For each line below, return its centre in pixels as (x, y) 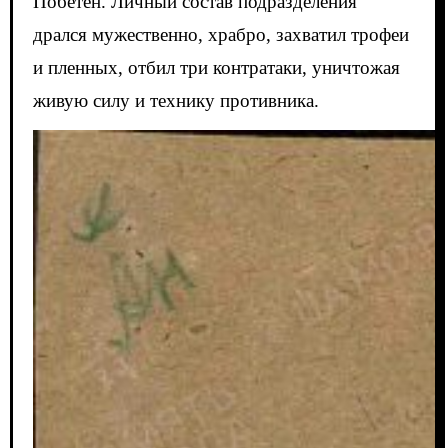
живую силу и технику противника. (175, 101)
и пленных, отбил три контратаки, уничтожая (216, 68)
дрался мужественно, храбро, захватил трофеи (220, 35)
